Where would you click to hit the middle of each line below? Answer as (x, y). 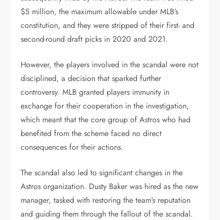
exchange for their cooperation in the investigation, (105, 106)
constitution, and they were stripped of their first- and (108, 25)
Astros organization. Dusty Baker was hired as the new (110, 186)
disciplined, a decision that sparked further (91, 78)
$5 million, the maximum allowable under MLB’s (100, 11)
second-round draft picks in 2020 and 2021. (95, 39)
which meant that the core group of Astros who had (106, 119)
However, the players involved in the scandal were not (110, 64)
